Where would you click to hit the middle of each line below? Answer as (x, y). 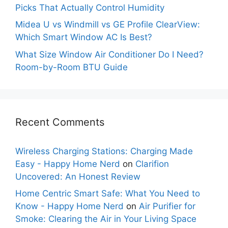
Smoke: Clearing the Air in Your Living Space (106, 219)
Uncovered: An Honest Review (78, 176)
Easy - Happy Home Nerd (68, 164)
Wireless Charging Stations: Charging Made (104, 151)
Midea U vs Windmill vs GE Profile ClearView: (108, 25)
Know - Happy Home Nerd (69, 206)
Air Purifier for (167, 206)
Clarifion (152, 164)
